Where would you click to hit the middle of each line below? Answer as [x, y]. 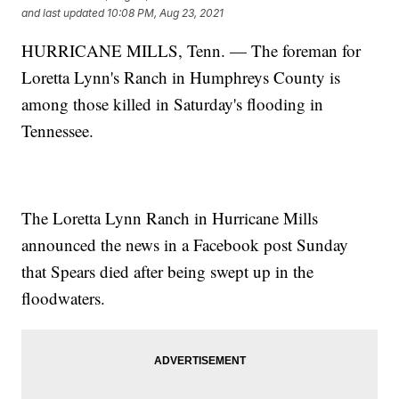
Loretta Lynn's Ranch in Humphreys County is [181, 77]
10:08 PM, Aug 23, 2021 [166, 12]
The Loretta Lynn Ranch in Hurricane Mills [170, 217]
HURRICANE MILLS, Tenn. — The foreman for [191, 50]
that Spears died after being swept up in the [168, 271]
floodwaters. [64, 297]
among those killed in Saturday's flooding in [173, 103]
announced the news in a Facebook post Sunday [185, 244]
